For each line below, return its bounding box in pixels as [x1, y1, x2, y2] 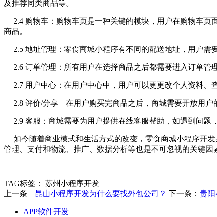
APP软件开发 [23, 207, 69, 216]
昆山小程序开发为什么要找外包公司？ [35, 189, 167, 198]
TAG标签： [4, 179, 43, 187]
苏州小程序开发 [45, 179, 99, 187]
